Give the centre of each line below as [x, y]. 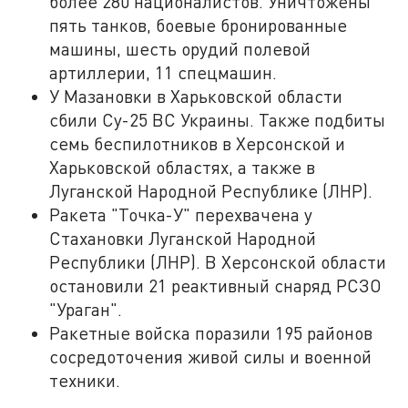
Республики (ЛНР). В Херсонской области [218, 261]
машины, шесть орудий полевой [180, 48]
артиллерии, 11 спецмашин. [166, 72]
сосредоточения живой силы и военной [211, 356]
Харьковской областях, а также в [183, 167]
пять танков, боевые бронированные [199, 25]
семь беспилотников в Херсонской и [198, 143]
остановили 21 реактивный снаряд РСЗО [216, 285]
